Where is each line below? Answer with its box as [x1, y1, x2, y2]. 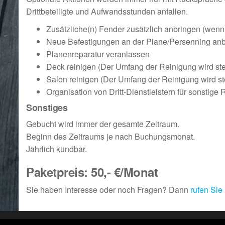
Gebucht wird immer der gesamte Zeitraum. [26, 118, 179, 130]
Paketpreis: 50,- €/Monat [26, 163, 158, 180]
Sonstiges [26, 101, 68, 114]
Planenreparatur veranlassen [46, 48, 150, 60]
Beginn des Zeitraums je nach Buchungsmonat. [26, 131, 195, 142]
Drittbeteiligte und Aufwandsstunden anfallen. [26, 6, 188, 17]
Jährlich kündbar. [26, 143, 87, 155]
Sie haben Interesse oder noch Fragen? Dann [26, 184, 190, 195]
